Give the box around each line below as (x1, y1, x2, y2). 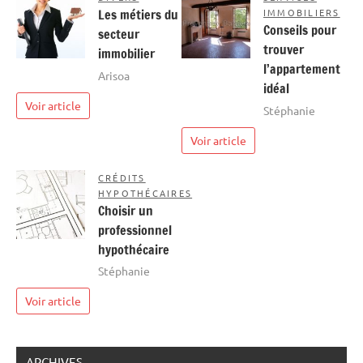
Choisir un (98, 201, 153, 220)
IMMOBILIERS (263, 5, 340, 19)
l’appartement (263, 59, 340, 78)
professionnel (98, 220, 172, 239)
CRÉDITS (98, 170, 146, 184)
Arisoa (98, 67, 130, 83)
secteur (98, 24, 139, 43)
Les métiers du (98, 5, 178, 23)
